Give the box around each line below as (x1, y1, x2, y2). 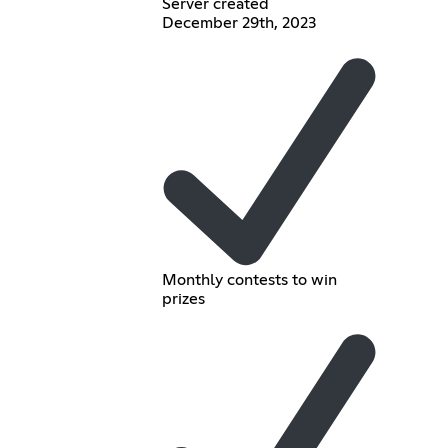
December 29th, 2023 (161, 14, 316, 31)
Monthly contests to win (161, 272, 337, 289)
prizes (161, 291, 205, 308)
